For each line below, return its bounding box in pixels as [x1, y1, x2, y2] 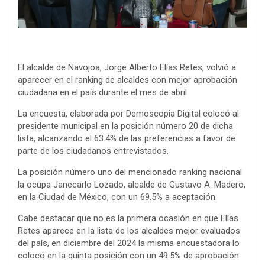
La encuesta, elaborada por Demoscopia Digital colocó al [18, 108, 239, 119]
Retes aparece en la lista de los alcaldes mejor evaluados [18, 225, 240, 236]
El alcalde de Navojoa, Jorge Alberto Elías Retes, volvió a [18, 62, 236, 73]
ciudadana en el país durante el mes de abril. [18, 86, 189, 98]
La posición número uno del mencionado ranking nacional [18, 166, 242, 177]
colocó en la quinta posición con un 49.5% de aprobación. [18, 250, 241, 261]
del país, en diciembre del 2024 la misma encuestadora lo [18, 237, 240, 248]
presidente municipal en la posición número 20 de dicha [18, 120, 233, 131]
